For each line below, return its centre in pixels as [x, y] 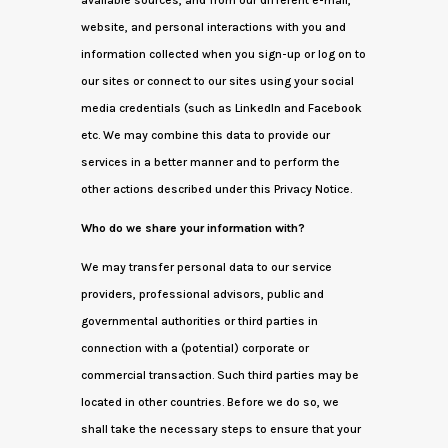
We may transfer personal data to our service [206, 267]
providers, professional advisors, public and [202, 294]
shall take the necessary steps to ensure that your [220, 429]
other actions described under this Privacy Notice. [216, 189]
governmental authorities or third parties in [199, 321]
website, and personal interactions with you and [213, 27]
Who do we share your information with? [192, 228]
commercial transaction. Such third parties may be [219, 375]
